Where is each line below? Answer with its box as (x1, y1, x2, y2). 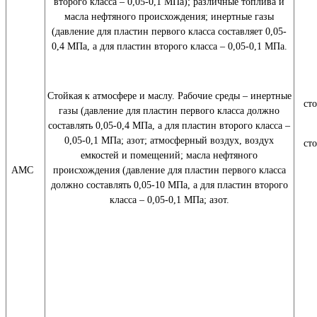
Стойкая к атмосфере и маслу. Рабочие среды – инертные (47, 91, 292, 101)
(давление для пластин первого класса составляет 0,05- (52, 26, 287, 37)
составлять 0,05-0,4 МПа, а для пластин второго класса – (48, 120, 290, 131)
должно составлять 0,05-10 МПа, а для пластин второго (50, 180, 288, 190)
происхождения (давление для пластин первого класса (52, 165, 286, 175)
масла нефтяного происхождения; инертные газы (64, 11, 274, 22)
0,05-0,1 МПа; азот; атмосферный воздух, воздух (64, 135, 274, 146)
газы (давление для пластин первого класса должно (59, 105, 279, 116)
